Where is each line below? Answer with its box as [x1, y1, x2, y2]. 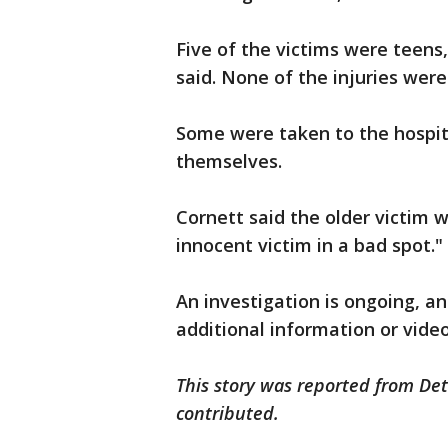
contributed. [176, 401, 284, 425]
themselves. [176, 149, 282, 173]
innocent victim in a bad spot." [176, 233, 443, 257]
